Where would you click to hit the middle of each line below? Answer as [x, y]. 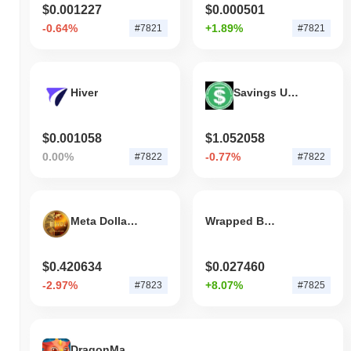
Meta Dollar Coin [132, 221]
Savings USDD [293, 93]
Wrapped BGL [269, 221]
